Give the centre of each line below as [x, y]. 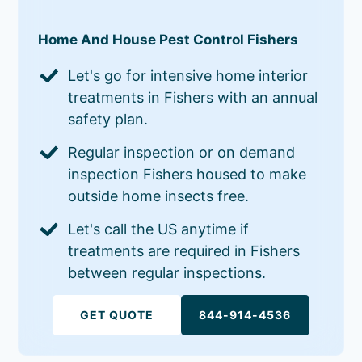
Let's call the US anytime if [159, 229]
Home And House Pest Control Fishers [168, 39]
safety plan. [108, 119]
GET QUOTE [117, 314]
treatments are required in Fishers [184, 250]
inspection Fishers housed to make [187, 174]
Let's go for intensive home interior [188, 75]
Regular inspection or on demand [182, 152]
